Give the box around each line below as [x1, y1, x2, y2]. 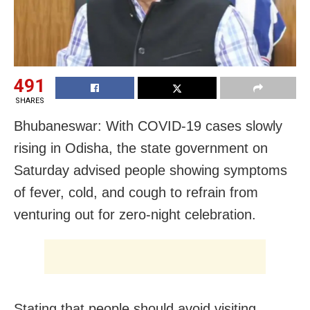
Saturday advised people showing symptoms [14, 162, 287, 178]
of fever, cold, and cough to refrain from [14, 184, 258, 200]
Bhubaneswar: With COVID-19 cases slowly [14, 118, 282, 134]
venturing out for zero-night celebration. [14, 206, 256, 222]
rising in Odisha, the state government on [14, 140, 268, 156]
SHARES [15, 95, 44, 105]
